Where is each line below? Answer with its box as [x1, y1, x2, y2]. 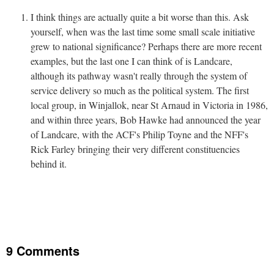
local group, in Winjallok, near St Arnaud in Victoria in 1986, [30, 98, 268, 111]
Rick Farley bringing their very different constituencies [30, 142, 240, 155]
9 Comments [6, 241, 80, 259]
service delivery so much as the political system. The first [30, 83, 249, 97]
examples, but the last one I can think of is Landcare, [30, 54, 232, 67]
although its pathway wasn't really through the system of [30, 68, 247, 82]
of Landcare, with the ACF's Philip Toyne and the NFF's [30, 127, 248, 141]
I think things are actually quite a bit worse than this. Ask [30, 10, 249, 23]
